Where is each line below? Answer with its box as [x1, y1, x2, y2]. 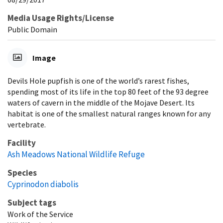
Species [7, 167, 37, 178]
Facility [7, 137, 36, 148]
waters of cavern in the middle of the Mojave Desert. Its [7, 97, 195, 108]
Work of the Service [7, 209, 73, 219]
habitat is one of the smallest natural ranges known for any [7, 108, 211, 118]
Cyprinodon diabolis [7, 178, 79, 190]
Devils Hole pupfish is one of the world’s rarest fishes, [7, 75, 189, 86]
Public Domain [7, 24, 57, 34]
